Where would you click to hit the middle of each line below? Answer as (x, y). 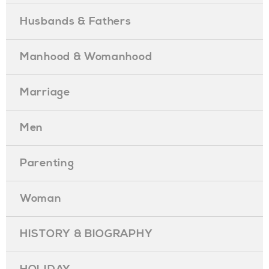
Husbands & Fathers (76, 21)
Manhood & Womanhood (86, 57)
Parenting (47, 163)
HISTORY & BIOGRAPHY (86, 234)
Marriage (45, 92)
